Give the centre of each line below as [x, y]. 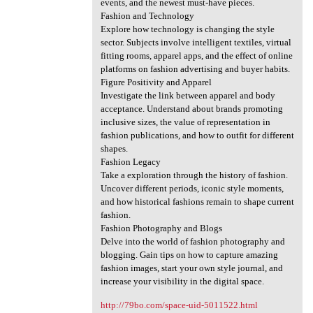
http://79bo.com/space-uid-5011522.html [179, 305]
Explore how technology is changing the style [187, 29]
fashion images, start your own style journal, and [191, 268]
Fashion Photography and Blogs [161, 228]
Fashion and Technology [147, 15]
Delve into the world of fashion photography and [192, 241]
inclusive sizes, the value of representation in [185, 122]
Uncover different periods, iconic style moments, [192, 188]
